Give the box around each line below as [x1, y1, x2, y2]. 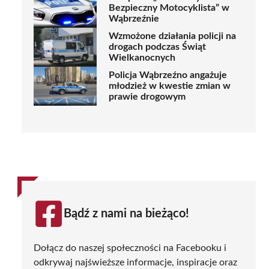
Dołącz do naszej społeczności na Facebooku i [34, 243, 226, 253]
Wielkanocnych [109, 53, 175, 63]
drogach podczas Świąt [109, 42, 206, 52]
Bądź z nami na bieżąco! [64, 207, 189, 220]
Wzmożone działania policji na [109, 31, 236, 41]
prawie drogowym [109, 92, 186, 102]
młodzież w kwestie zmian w [109, 81, 231, 91]
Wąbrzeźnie [109, 14, 159, 24]
